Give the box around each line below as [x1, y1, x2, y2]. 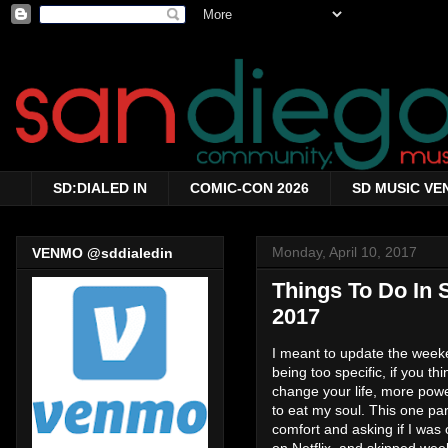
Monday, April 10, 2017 [272, 243, 417, 260]
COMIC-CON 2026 [190, 180, 309, 197]
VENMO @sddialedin [32, 245, 173, 262]
